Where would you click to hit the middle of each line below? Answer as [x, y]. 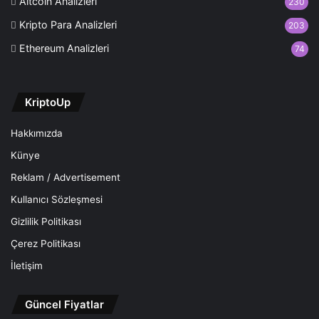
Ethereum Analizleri [64, 48]
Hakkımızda [37, 134]
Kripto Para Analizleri [68, 25]
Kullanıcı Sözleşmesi [57, 200]
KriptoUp [48, 103]
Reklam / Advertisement [66, 178]
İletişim [27, 266]
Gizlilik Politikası [46, 222]
